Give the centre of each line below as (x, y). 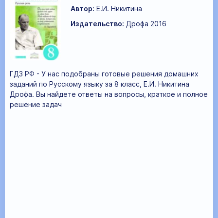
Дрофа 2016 (146, 24)
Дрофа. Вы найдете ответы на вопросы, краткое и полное (109, 94)
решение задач (36, 105)
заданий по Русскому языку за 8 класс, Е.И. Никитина (100, 84)
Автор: (82, 9)
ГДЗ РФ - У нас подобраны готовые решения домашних (104, 74)
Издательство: (97, 24)
